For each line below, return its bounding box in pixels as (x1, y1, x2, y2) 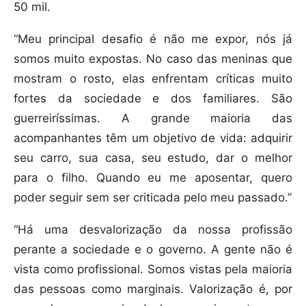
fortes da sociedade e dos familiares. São (14, 92, 292, 106)
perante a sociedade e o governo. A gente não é (14, 242, 292, 257)
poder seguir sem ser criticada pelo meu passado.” (14, 191, 292, 205)
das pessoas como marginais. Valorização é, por (14, 282, 292, 296)
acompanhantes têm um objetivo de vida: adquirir (14, 131, 292, 145)
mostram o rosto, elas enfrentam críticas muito (14, 72, 292, 86)
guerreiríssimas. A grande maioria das (14, 111, 292, 126)
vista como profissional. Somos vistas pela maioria (14, 262, 292, 277)
